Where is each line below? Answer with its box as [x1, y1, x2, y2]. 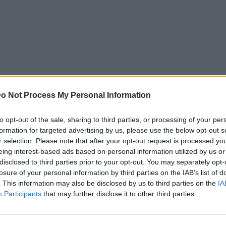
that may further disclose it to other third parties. [41, 189, 196, 198]
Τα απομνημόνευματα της [87, 205, 187, 216]
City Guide [95, 179, 126, 187]
